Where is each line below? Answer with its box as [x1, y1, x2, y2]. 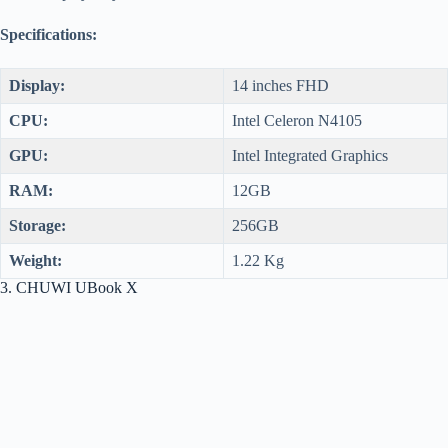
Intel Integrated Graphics [232, 147, 388, 165]
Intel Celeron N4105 [232, 112, 362, 130]
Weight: [9, 252, 62, 270]
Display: [9, 77, 65, 95]
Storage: [9, 217, 66, 235]
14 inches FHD [232, 77, 329, 95]
